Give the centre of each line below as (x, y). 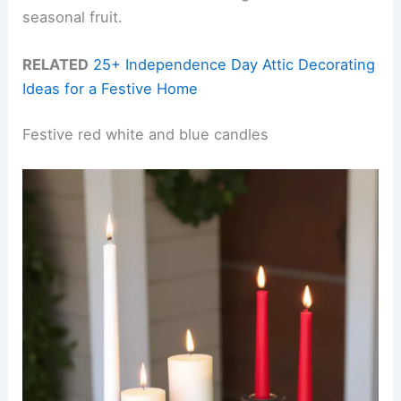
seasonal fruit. (73, 17)
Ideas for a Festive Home (111, 88)
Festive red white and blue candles (146, 135)
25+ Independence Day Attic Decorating (235, 64)
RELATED (56, 64)
